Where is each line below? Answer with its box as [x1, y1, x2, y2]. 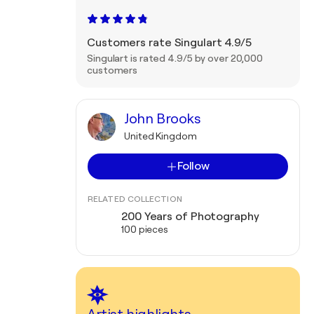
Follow [177, 160, 210, 172]
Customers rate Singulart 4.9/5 [87, 36, 252, 49]
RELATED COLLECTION [88, 194, 182, 204]
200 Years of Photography [121, 210, 259, 223]
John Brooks [124, 111, 201, 127]
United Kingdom [124, 130, 197, 142]
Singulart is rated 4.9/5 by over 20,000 [87, 53, 264, 64]
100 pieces [121, 224, 168, 235]
